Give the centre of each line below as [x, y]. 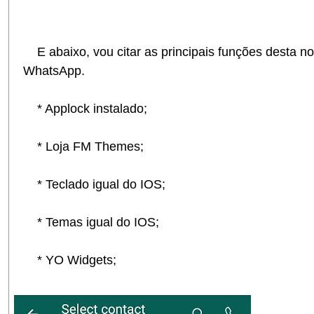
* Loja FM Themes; [83, 147]
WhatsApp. [54, 71]
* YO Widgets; [70, 260]
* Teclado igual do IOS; [94, 185]
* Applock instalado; [85, 109]
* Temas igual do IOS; [91, 223]
